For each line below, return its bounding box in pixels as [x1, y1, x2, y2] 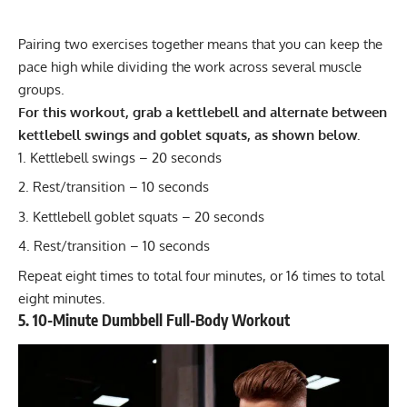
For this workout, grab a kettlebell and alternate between [18, 103, 387, 121]
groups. [18, 80, 65, 98]
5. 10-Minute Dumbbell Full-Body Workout [18, 309, 290, 330]
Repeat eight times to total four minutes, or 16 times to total [18, 266, 384, 284]
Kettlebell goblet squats [33, 207, 178, 225]
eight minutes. [18, 289, 105, 307]
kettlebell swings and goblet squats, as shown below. [18, 125, 360, 144]
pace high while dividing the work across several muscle [18, 57, 362, 75]
